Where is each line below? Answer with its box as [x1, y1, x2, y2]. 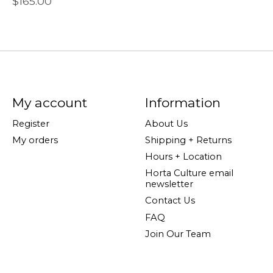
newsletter [144, 179, 193, 190]
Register [12, 118, 49, 129]
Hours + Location [144, 151, 222, 163]
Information [144, 94, 221, 110]
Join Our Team [144, 228, 211, 239]
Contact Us [144, 195, 195, 207]
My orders [12, 134, 58, 146]
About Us [144, 118, 188, 129]
